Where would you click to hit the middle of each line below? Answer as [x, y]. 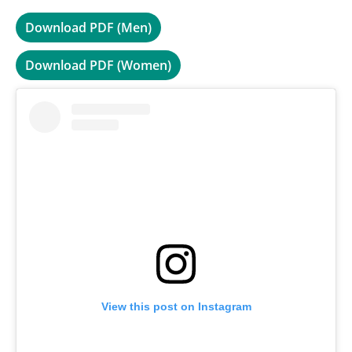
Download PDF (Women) [98, 66]
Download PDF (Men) [88, 28]
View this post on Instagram [176, 307]
